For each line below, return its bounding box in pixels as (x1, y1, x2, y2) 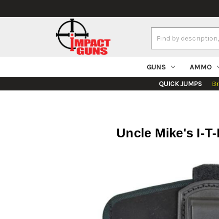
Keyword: (151, 39, 179, 47)
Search (151, 28, 174, 37)
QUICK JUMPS (159, 80, 202, 88)
